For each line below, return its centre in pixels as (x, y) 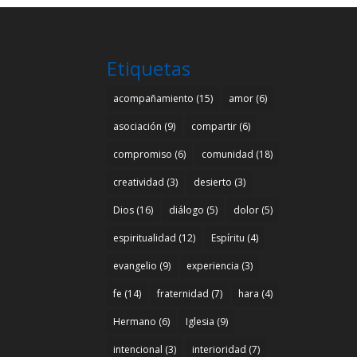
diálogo (187, 210)
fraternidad (183, 293)
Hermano (135, 321)
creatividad (139, 182)
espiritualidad (145, 237)
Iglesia (200, 321)
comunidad (228, 154)
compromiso (143, 154)
